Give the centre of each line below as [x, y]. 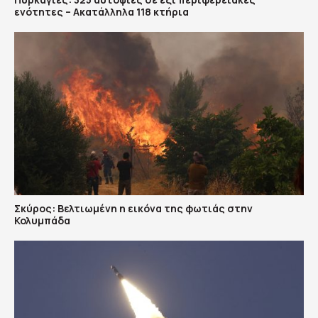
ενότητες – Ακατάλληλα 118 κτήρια [102, 12]
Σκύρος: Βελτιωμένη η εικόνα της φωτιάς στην [133, 208]
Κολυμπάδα [42, 220]
